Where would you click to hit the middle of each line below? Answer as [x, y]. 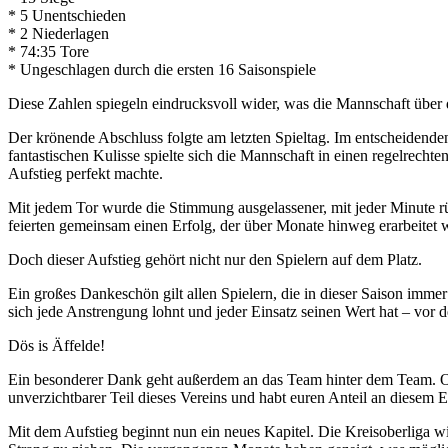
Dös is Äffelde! [56, 345]
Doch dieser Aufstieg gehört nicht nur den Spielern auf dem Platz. [215, 259]
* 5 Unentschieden [67, 15]
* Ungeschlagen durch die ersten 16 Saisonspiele [162, 69]
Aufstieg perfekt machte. [85, 173]
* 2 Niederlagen [58, 33]
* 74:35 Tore [48, 51]
